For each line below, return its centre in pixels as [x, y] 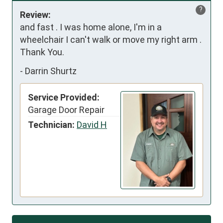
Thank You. [42, 52]
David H [92, 125]
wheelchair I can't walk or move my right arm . [111, 40]
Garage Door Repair [66, 110]
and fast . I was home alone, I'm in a [91, 27]
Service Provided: [64, 98]
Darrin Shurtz [51, 71]
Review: [35, 15]
